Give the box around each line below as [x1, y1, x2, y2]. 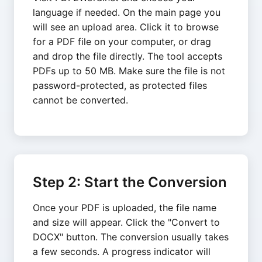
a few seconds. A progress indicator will [33, 246, 211, 257]
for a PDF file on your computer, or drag [33, 36, 211, 47]
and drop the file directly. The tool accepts [33, 50, 222, 62]
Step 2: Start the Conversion [33, 174, 227, 191]
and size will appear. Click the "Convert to [33, 216, 220, 228]
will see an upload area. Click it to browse [33, 21, 219, 33]
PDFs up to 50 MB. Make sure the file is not [33, 65, 225, 77]
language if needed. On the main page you [33, 6, 220, 18]
